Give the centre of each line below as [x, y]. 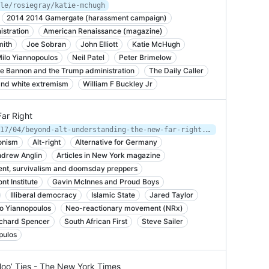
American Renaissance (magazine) [103, 31]
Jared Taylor [171, 195]
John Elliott [99, 44]
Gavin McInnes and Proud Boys [106, 182]
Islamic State [113, 195]
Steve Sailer [162, 221]
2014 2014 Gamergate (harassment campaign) [87, 18]
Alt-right [47, 142]
